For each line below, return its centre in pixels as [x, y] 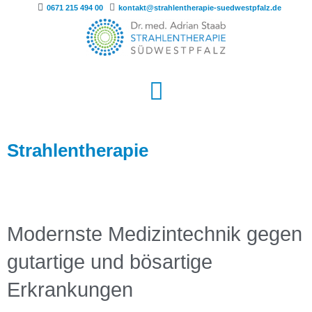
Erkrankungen [70, 290]
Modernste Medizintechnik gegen [155, 234]
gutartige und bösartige [110, 262]
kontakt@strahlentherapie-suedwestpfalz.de [200, 8]
